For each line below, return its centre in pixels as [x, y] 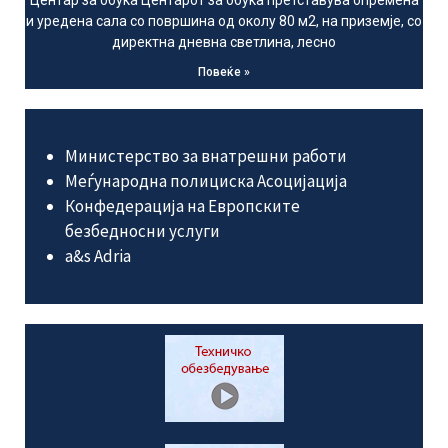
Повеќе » [224, 72]
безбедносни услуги [142, 231]
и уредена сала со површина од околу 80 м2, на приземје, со [224, 21]
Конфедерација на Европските [182, 206]
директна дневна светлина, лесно [224, 42]
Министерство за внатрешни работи [206, 156]
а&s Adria [98, 256]
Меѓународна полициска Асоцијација [206, 181]
